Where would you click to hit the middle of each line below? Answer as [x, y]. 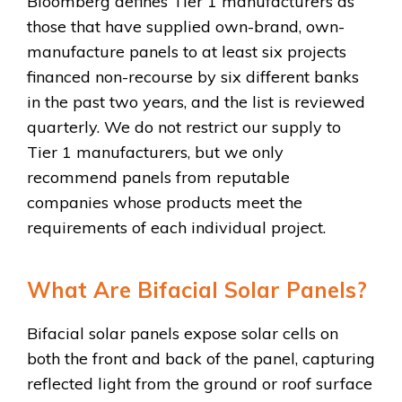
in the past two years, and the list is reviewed [196, 102]
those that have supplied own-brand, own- [186, 27]
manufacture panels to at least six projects [187, 52]
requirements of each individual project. [176, 228]
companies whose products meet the [165, 203]
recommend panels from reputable [158, 178]
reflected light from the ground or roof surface [200, 383]
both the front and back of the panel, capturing [201, 358]
